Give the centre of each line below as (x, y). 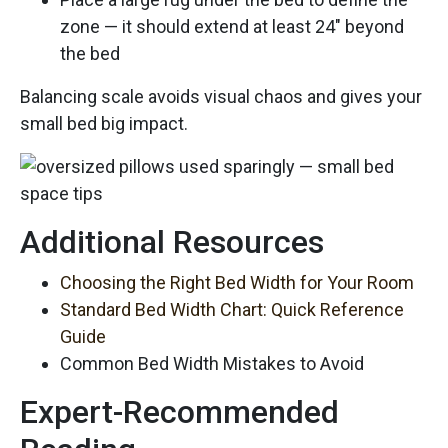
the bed (90, 53)
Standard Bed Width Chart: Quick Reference (232, 309)
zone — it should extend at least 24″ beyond (232, 26)
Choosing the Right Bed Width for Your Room (237, 282)
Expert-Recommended (179, 411)
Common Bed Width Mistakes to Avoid (212, 363)
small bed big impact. (104, 123)
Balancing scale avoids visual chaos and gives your (221, 96)
